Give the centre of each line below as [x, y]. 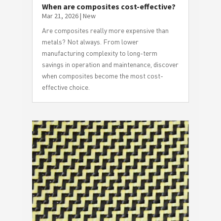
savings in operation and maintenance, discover [110, 64]
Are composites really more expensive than [105, 30]
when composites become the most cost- [102, 75]
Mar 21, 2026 [60, 16]
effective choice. [66, 87]
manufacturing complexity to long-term [99, 53]
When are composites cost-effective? [109, 6]
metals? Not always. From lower [90, 41]
